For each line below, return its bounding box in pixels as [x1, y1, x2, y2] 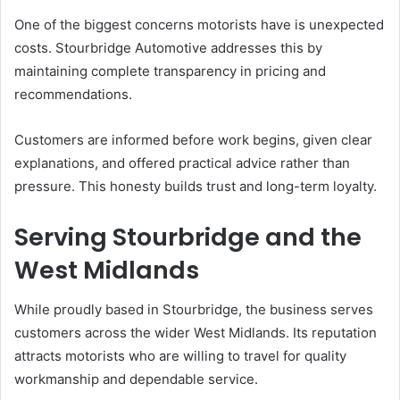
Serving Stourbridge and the [14, 220, 362, 254]
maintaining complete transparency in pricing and [14, 62, 326, 79]
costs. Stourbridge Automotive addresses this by [14, 38, 322, 56]
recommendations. [14, 85, 132, 103]
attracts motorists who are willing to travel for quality [14, 347, 346, 364]
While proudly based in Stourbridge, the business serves [14, 301, 373, 318]
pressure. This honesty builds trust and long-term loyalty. [14, 177, 377, 195]
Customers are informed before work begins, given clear [14, 130, 372, 148]
